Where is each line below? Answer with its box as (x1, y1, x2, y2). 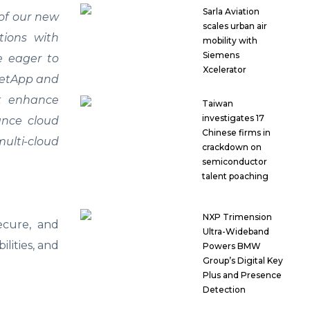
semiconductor (201, 156, 267, 167)
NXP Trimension (202, 212, 272, 223)
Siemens (203, 50, 240, 61)
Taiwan (201, 98, 233, 109)
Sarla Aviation (203, 6, 260, 17)
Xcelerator (203, 64, 247, 75)
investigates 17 (201, 113, 264, 124)
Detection (202, 284, 246, 295)
